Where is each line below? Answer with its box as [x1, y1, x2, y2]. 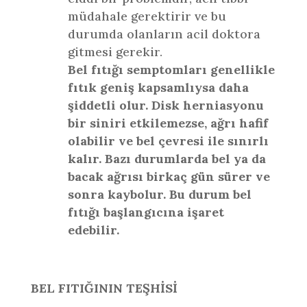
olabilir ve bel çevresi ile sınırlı [67, 133, 269, 149]
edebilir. [67, 222, 119, 238]
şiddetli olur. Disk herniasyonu [67, 97, 264, 113]
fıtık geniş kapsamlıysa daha [67, 79, 249, 95]
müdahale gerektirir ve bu [67, 8, 226, 24]
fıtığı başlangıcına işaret [67, 204, 224, 220]
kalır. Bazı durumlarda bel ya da [67, 151, 266, 167]
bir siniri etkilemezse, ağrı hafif [67, 115, 268, 131]
